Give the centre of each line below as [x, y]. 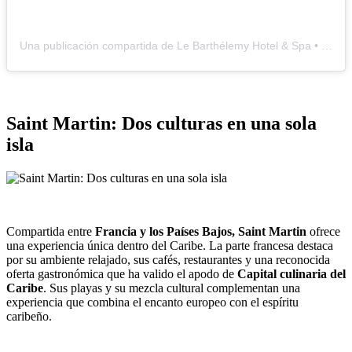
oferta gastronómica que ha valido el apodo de [122, 273]
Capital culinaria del [291, 273]
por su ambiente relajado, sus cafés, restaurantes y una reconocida [168, 259]
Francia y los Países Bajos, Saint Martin [201, 231]
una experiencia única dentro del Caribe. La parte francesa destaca [170, 245]
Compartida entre [51, 231]
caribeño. [29, 316]
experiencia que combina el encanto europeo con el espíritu [152, 302]
